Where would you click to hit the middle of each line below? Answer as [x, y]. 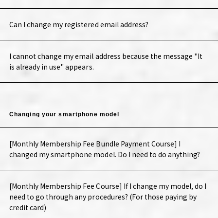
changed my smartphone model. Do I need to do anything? [105, 154]
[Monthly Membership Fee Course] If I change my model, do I [108, 186]
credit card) [28, 208]
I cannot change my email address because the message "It [106, 56]
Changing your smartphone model [64, 115]
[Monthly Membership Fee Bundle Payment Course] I [95, 144]
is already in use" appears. [51, 67]
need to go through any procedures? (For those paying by [103, 197]
